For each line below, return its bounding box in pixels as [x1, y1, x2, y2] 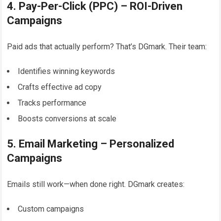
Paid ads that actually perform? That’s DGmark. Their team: [7, 41, 207, 51]
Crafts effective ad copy [18, 82, 102, 92]
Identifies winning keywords [18, 66, 115, 76]
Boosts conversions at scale [18, 113, 117, 123]
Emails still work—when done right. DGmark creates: [7, 179, 185, 189]
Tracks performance [18, 98, 87, 108]
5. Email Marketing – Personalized [7, 137, 175, 150]
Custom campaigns [18, 204, 84, 214]
